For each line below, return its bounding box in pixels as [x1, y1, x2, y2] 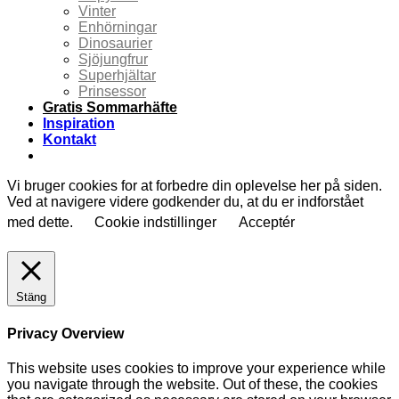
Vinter [78, 4, 116, 20]
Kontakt [43, 132, 96, 148]
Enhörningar [78, 20, 157, 36]
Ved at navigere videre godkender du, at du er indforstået [7, 194, 363, 210]
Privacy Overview [7, 325, 124, 341]
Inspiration [43, 116, 115, 132]
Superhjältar [78, 68, 156, 84]
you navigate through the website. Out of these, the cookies [7, 376, 378, 392]
